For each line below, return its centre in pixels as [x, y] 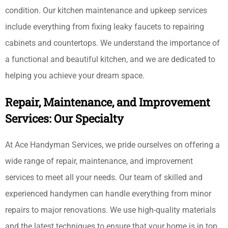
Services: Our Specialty [64, 119]
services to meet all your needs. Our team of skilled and [104, 178]
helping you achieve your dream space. [75, 76]
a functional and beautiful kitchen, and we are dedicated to [110, 60]
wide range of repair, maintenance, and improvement [99, 161]
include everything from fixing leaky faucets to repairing [105, 27]
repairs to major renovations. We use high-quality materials [110, 210]
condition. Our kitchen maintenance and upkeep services [106, 11]
